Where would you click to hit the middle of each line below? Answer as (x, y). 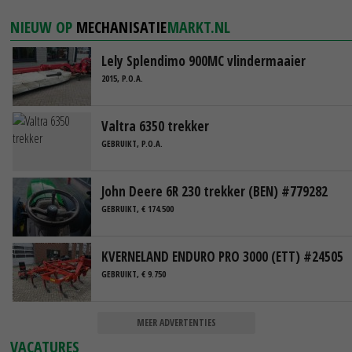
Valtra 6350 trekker (155, 126)
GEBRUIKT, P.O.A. (132, 144)
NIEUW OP (44, 27)
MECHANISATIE (122, 27)
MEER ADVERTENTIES (176, 322)
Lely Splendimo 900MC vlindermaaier (203, 60)
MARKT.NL (199, 27)
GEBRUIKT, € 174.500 (137, 209)
